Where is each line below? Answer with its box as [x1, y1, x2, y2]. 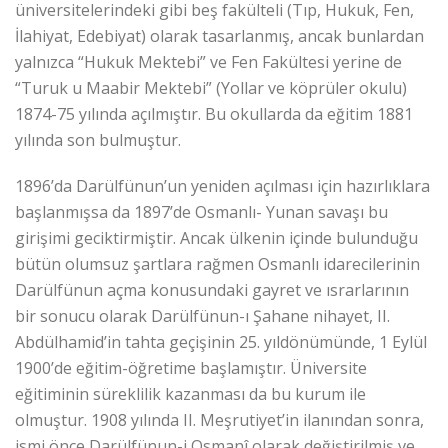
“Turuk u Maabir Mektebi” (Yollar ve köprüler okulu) [15, 76, 407, 99]
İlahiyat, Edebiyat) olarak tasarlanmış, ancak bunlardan [15, 24, 424, 47]
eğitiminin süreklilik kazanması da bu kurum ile [15, 382, 366, 405]
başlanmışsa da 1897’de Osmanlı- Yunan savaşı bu [15, 200, 388, 223]
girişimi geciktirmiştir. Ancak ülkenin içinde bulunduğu [15, 226, 418, 249]
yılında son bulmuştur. [15, 128, 181, 151]
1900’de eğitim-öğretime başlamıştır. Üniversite [15, 356, 367, 379]
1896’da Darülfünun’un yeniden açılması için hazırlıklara [15, 174, 430, 197]
